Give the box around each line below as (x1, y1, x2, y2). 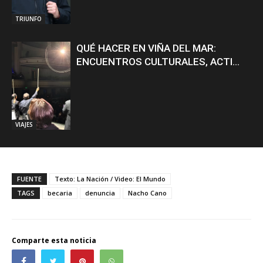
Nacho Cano (128, 188, 167, 197)
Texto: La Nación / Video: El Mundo (55, 174, 166, 183)
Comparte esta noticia (12, 235, 96, 245)
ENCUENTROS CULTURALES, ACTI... (76, 55, 240, 68)
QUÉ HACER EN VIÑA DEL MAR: (76, 42, 216, 54)
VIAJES (15, 120, 33, 129)
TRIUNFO (15, 14, 42, 23)
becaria (48, 188, 72, 197)
